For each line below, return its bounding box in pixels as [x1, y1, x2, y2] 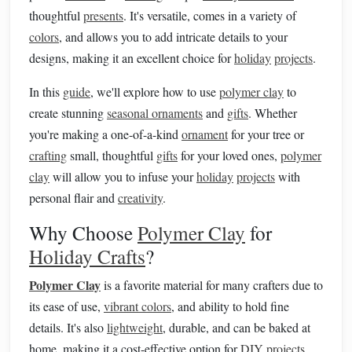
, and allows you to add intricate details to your [59, 28, 288, 45]
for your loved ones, [178, 147, 280, 163]
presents [83, 7, 123, 24]
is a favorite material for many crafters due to [101, 277, 323, 293]
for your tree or [228, 126, 304, 142]
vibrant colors [104, 298, 171, 314]
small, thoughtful [67, 147, 156, 163]
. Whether [248, 104, 297, 121]
